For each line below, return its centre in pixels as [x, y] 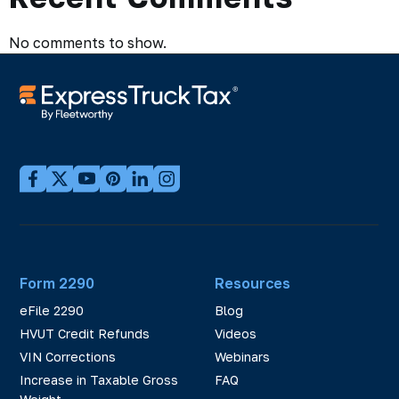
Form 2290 [57, 284]
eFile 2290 [52, 311]
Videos [235, 334]
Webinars [242, 357]
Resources [252, 284]
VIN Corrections [68, 357]
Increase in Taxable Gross [99, 380]
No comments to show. [88, 43]
